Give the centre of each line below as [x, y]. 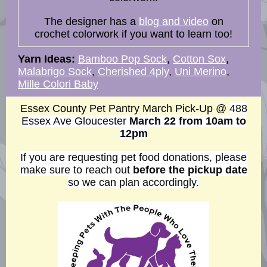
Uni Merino [201, 72]
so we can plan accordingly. [133, 182]
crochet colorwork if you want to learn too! [133, 34]
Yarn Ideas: [46, 59]
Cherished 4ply [133, 72]
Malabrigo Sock [55, 72]
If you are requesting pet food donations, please [133, 157]
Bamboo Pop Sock [122, 59]
